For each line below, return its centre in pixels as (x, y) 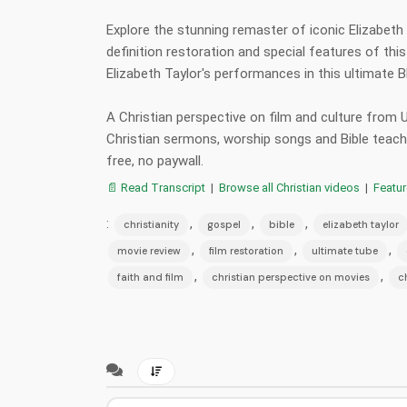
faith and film (150, 277)
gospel (224, 224)
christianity (151, 224)
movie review (149, 250)
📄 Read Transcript (156, 187)
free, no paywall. (155, 160)
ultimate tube (345, 250)
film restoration (246, 250)
